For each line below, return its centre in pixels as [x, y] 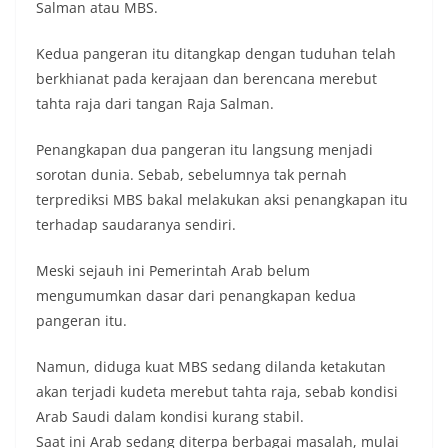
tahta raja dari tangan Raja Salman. [155, 104]
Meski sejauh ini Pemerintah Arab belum [173, 271]
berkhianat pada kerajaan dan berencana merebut [206, 79]
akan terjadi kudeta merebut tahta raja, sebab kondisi [217, 392]
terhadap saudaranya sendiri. [136, 225]
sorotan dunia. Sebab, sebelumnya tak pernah [191, 175]
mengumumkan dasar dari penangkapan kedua [196, 296]
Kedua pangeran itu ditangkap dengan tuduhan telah [216, 54]
